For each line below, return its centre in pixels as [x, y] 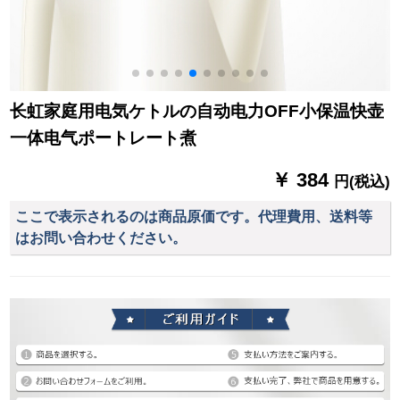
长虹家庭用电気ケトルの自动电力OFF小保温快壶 [197, 112]
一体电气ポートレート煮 [104, 138]
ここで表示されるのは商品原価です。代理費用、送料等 [194, 216]
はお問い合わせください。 [101, 237]
